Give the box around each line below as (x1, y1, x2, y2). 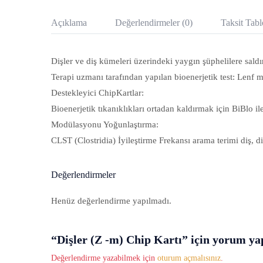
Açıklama (51, 17, 87, 28)
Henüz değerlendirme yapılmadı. (51, 195, 171, 205)
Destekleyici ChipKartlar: (51, 87, 144, 97)
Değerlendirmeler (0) (115, 17, 193, 28)
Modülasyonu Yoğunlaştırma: (51, 119, 159, 129)
